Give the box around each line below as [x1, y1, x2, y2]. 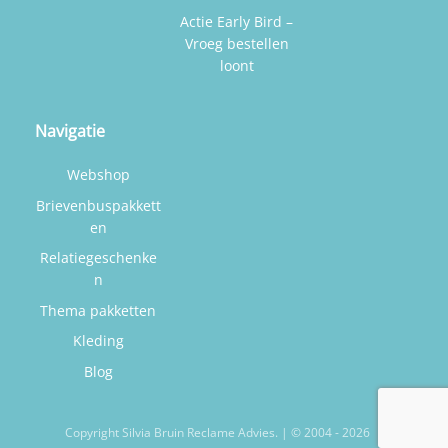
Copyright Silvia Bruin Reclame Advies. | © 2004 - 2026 [65, 423, 371, 441]
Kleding [72, 331, 124, 351]
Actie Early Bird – [180, 12, 294, 32]
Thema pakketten [40, 300, 157, 320]
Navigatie [35, 120, 106, 143]
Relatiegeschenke [39, 248, 157, 268]
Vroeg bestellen [184, 34, 289, 54]
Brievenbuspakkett [35, 195, 161, 215]
